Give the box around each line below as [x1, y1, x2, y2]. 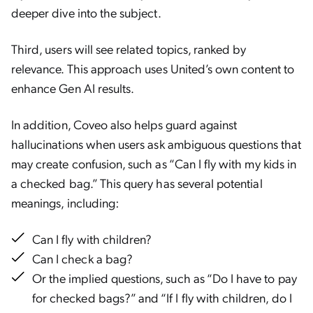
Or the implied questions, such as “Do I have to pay [32, 270, 297, 286]
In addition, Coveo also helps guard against [11, 116, 238, 132]
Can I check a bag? [32, 250, 133, 266]
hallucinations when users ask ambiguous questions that [11, 136, 301, 152]
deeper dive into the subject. [11, 4, 161, 20]
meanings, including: [11, 194, 119, 210]
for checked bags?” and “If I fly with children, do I [32, 289, 292, 305]
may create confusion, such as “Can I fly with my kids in [11, 155, 297, 171]
